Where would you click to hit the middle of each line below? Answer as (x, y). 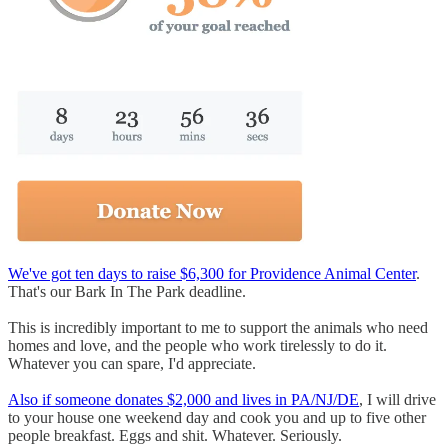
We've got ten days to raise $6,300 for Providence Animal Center (212, 274)
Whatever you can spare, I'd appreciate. (132, 364)
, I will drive (397, 400)
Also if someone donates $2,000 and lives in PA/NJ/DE (183, 400)
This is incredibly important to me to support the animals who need (218, 328)
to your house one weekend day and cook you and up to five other (217, 418)
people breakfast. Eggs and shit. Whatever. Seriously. (175, 436)
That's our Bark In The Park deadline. (127, 292)
